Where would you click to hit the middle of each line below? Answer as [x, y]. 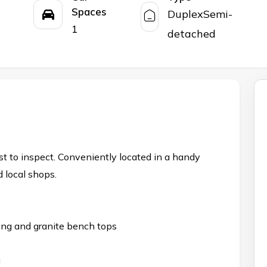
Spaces [89, 12]
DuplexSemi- [200, 14]
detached [192, 34]
